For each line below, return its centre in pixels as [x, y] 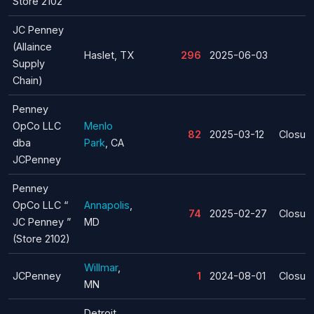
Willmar [101, 267]
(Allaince [32, 46]
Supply [29, 63]
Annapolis [107, 205]
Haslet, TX [109, 55]
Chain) [28, 80]
